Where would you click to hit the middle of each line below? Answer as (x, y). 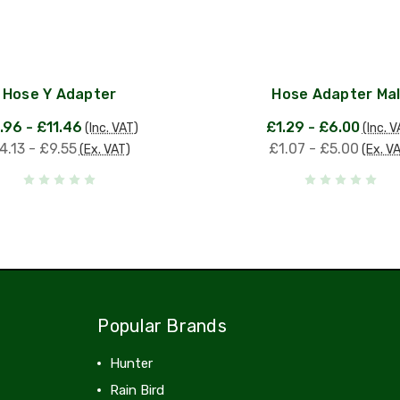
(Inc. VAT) (112, 128)
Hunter (132, 363)
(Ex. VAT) (104, 149)
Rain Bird (137, 390)
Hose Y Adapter (59, 94)
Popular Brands (162, 325)
